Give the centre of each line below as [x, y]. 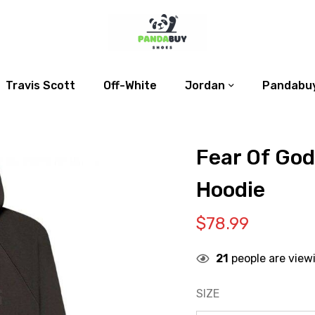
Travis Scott [40, 85]
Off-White [130, 85]
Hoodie [231, 189]
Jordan [205, 85]
